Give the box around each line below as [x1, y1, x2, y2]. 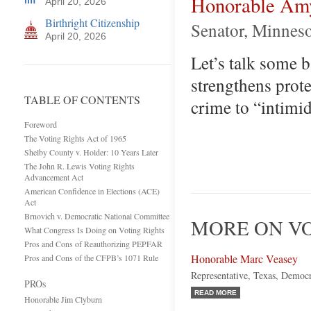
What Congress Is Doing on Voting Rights [24, 224, 165, 235]
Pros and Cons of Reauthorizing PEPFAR [24, 238, 162, 249]
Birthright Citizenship [45, 15, 140, 30]
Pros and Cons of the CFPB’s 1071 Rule [24, 252, 158, 263]
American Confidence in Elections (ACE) [24, 185, 160, 196]
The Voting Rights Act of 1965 [24, 133, 126, 144]
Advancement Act [24, 171, 83, 183]
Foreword [24, 119, 57, 130]
